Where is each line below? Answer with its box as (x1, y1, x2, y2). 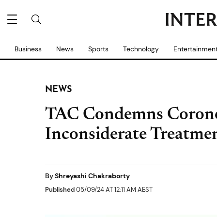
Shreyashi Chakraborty (55, 171, 130, 180)
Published (45, 186, 75, 194)
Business (15, 45, 42, 53)
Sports (88, 45, 108, 53)
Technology (123, 45, 159, 53)
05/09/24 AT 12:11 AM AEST (75, 186, 153, 194)
